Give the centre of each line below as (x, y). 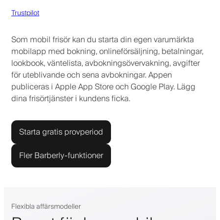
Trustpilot (25, 13)
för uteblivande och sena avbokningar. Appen (92, 75)
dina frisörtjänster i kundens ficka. (71, 98)
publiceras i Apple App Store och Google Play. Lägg (103, 87)
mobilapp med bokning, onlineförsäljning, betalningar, (107, 51)
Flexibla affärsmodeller (46, 206)
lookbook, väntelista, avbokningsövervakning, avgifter (106, 63)
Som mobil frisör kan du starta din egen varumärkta (103, 40)
